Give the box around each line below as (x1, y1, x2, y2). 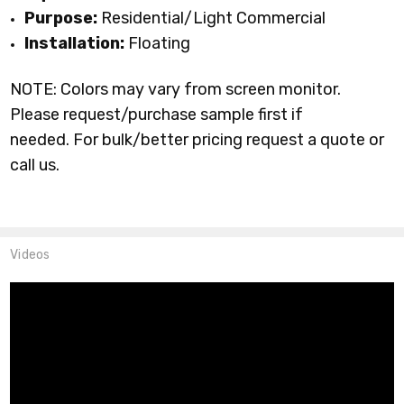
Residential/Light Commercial (97, 8, 326, 29)
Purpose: (24, 8, 98, 29)
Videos (10, 246, 50, 262)
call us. (10, 154, 60, 175)
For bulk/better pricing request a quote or (73, 129, 385, 150)
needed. (10, 129, 74, 150)
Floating (124, 33, 191, 54)
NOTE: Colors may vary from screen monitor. (10, 78, 342, 99)
